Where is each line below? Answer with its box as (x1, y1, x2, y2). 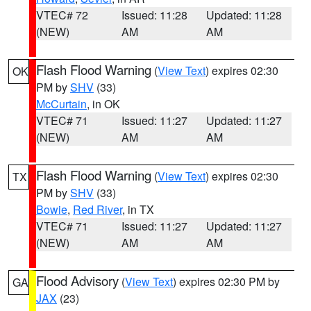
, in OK (87, 96, 120, 112)
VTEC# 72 (36, 7, 88, 23)
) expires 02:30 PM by (173, 274, 280, 289)
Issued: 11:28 (121, 7, 187, 23)
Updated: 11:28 (206, 7, 283, 23)
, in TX (122, 201, 154, 217)
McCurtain (36, 96, 87, 112)
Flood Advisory (36, 271, 119, 289)
